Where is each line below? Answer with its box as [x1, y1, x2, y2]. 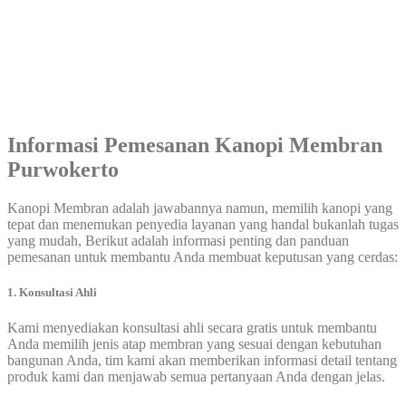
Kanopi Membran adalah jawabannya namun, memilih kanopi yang [7, 200, 392, 217]
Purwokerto [7, 158, 119, 182]
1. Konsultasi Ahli [7, 285, 97, 300]
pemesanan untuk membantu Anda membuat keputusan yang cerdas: [7, 249, 398, 266]
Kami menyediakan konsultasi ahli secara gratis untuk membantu [7, 320, 377, 336]
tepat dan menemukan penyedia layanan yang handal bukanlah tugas [7, 217, 399, 233]
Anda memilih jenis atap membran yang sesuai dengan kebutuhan [7, 336, 382, 353]
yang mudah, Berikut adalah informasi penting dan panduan [7, 233, 349, 249]
